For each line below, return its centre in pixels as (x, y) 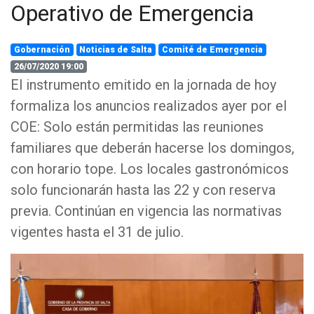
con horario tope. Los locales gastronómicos (150, 169)
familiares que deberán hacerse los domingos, (152, 148)
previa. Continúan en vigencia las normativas (146, 211)
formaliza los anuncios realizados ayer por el (149, 106)
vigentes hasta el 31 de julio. (97, 232)
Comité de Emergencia (212, 50)
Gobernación (42, 50)
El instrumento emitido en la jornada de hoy (143, 85)
